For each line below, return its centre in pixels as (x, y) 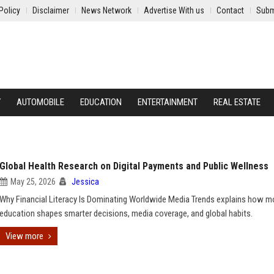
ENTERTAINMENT (168, 102)
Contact (230, 10)
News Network (106, 10)
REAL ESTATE (237, 102)
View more (24, 236)
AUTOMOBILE (40, 102)
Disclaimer (51, 10)
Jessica (85, 182)
